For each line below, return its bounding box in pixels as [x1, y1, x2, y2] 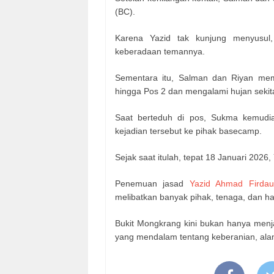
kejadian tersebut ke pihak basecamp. [115, 125, 262, 136]
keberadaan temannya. [115, 46, 205, 56]
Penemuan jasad [115, 178, 190, 188]
